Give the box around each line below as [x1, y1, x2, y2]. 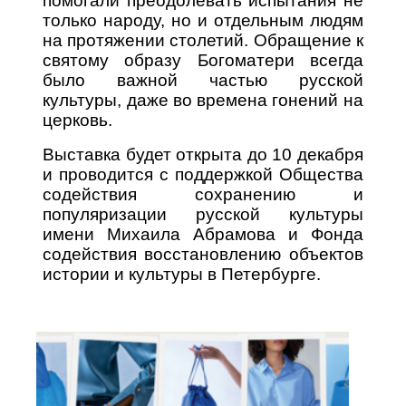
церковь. [43, 110, 113, 130]
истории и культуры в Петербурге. [43, 264, 322, 284]
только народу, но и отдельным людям [43, 10, 363, 30]
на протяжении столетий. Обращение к [43, 30, 363, 50]
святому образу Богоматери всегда [43, 50, 363, 70]
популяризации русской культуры [43, 204, 363, 224]
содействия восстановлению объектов [43, 244, 363, 264]
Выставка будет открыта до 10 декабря [43, 144, 363, 164]
